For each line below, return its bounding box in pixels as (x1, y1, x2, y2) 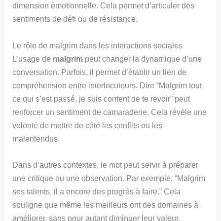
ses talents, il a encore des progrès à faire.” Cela (12, 186, 181, 196)
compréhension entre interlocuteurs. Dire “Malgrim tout (12, 80, 202, 90)
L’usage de (12, 54, 53, 63)
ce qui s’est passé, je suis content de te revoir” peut (12, 94, 190, 103)
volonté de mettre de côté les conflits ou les (12, 120, 163, 130)
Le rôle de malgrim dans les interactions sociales (12, 40, 183, 50)
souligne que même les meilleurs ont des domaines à (12, 200, 199, 209)
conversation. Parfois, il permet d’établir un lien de (12, 67, 187, 76)
